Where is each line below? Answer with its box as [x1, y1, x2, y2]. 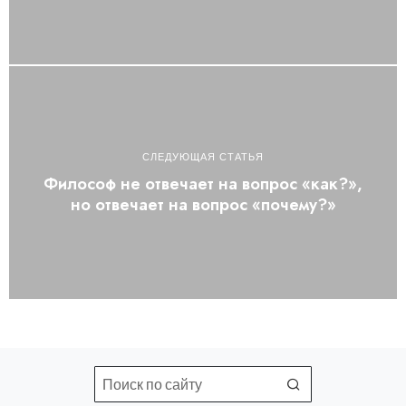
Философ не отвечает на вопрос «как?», [43, 172, 362, 197]
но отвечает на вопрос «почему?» [70, 193, 336, 217]
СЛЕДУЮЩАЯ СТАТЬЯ [142, 151, 264, 163]
